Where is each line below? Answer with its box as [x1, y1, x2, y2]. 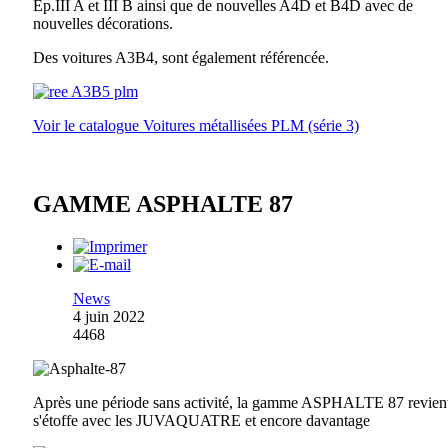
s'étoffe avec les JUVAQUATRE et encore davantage [32, 412, 370, 430]
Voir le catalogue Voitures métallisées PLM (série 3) [32, 117, 359, 135]
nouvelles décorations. [32, 15, 173, 33]
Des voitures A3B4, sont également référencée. [32, 49, 329, 67]
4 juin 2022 [72, 308, 145, 326]
